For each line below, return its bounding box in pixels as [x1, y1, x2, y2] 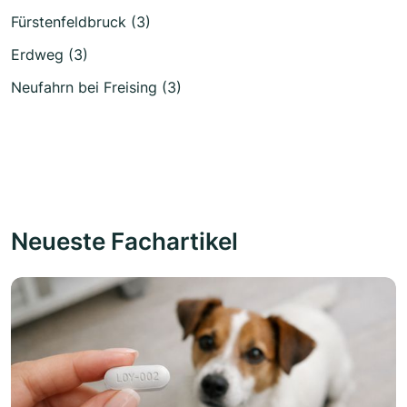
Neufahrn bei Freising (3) [11, 77, 182, 96]
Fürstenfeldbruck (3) [11, 12, 151, 31]
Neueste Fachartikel [11, 225, 238, 255]
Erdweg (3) [11, 45, 88, 64]
